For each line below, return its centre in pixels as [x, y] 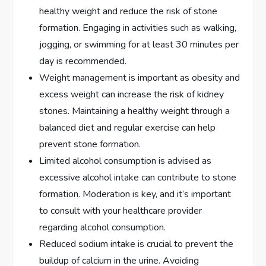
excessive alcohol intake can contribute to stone [138, 178]
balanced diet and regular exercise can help [128, 128]
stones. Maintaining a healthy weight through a [135, 111]
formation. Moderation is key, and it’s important [135, 194]
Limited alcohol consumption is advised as [126, 161]
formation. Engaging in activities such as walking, [138, 28]
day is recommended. [83, 61]
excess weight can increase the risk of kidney [132, 95]
